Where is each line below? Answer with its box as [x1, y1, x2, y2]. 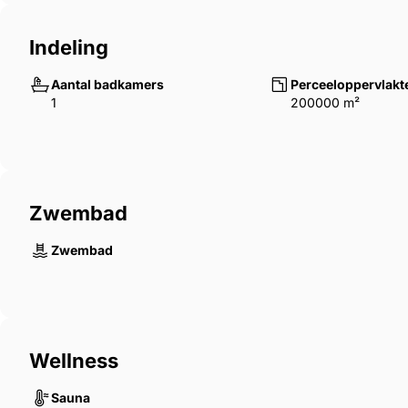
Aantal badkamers [51, 76, 164, 93]
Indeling [29, 36, 108, 60]
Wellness [29, 349, 118, 373]
